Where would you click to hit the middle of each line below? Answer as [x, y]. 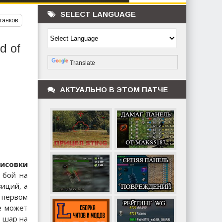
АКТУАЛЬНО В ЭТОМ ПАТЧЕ [114, 89]
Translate [83, 63]
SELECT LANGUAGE [98, 14]
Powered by [64, 52]
